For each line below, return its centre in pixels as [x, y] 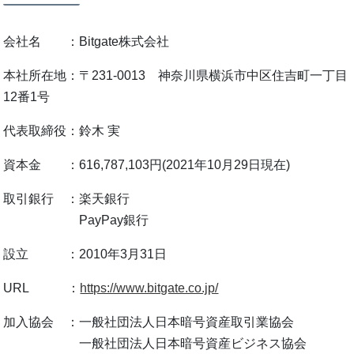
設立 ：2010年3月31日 [85, 254]
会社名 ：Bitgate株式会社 [87, 41]
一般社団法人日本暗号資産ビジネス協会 [155, 343]
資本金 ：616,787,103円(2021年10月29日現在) [147, 164]
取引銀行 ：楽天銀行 [67, 198]
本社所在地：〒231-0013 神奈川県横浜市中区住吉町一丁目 [176, 75]
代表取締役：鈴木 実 [62, 130]
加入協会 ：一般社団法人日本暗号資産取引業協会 [149, 322]
